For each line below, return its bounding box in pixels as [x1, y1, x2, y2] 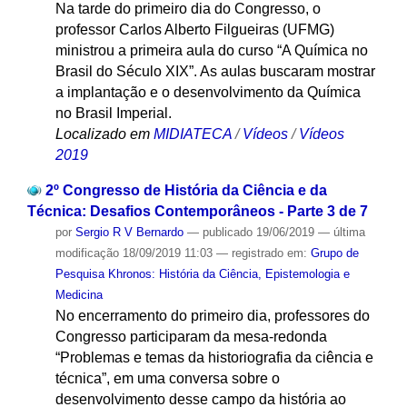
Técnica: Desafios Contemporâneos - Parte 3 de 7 [26, 203, 368, 220]
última [333, 225, 365, 240]
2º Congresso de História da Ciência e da [45, 183, 327, 199]
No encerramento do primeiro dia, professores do [55, 308, 370, 324]
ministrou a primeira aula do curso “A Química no [55, 43, 368, 59]
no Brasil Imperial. [55, 105, 172, 122]
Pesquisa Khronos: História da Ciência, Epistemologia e [55, 267, 350, 282]
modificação [55, 246, 119, 261]
